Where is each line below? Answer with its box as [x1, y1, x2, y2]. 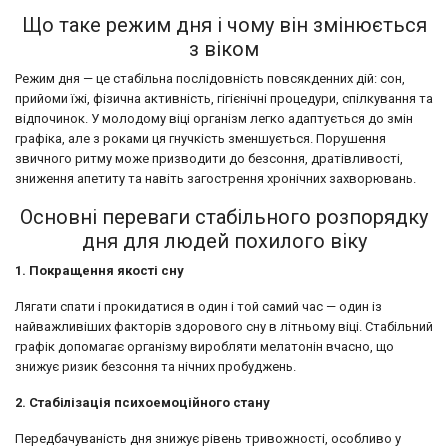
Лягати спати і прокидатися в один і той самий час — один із [15, 298, 382, 314]
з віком [189, 36, 259, 61]
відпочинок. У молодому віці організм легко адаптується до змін [15, 110, 413, 126]
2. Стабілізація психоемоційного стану [15, 394, 270, 410]
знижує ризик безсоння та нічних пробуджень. [15, 358, 296, 374]
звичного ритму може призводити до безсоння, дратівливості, [15, 150, 403, 166]
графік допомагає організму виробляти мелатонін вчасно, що [15, 338, 394, 354]
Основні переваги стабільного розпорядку [20, 204, 428, 229]
